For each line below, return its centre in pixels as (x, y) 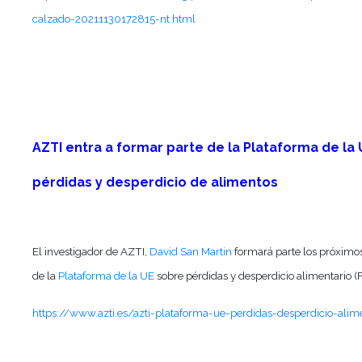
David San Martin (191, 252)
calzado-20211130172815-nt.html (114, 19)
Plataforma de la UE (107, 276)
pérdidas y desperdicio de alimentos (156, 183)
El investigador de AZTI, (91, 252)
